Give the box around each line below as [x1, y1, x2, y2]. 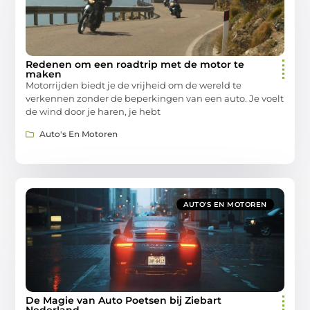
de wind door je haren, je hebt [26, 105, 161, 117]
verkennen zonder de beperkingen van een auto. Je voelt [26, 92, 284, 104]
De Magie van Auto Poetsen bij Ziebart [26, 294, 222, 307]
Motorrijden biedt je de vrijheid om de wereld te [26, 79, 242, 91]
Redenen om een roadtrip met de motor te [26, 57, 245, 71]
